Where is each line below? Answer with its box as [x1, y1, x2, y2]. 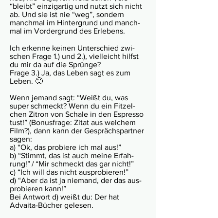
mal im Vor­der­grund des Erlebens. [10, 27, 125, 35]
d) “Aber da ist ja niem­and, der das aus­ [10, 176, 142, 184]
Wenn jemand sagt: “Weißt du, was [10, 93, 128, 102]
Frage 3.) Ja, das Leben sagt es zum [10, 69, 130, 77]
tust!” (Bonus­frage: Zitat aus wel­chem [10, 118, 136, 127]
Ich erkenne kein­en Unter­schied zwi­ [10, 44, 135, 52]
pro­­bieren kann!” [10, 184, 66, 193]
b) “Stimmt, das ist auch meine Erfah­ [10, 151, 134, 160]
